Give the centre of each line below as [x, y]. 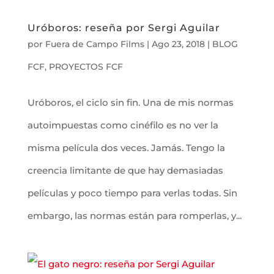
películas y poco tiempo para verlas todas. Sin [132, 193]
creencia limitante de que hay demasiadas [125, 170]
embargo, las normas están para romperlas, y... [134, 215]
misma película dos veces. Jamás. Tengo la [126, 147]
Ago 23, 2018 [178, 44]
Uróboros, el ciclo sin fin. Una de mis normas [130, 102]
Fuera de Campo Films [94, 44]
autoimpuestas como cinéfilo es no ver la [123, 125]
